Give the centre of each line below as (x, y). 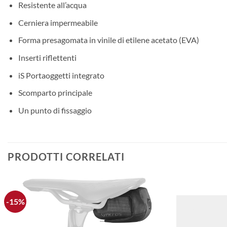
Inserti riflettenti (47, 58)
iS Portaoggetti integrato (61, 75)
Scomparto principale (55, 93)
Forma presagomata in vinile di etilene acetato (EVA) (108, 40)
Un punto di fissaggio (55, 110)
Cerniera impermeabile (58, 22)
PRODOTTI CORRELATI (66, 156)
